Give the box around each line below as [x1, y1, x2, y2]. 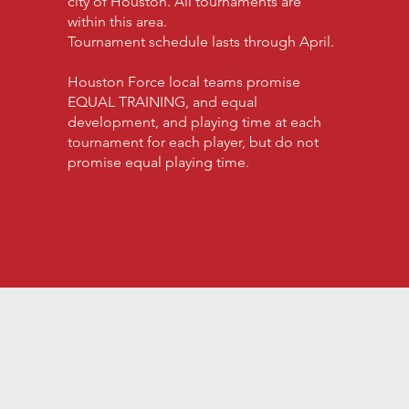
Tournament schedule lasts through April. [68, 33, 335, 50]
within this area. [68, 13, 168, 30]
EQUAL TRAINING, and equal [68, 93, 258, 110]
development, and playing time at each [68, 113, 322, 131]
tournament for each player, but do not [68, 133, 320, 151]
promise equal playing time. [68, 153, 250, 171]
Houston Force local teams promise [68, 73, 301, 90]
